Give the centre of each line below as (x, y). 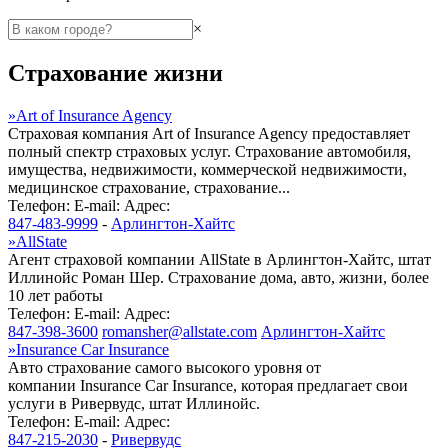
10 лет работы (55, 295)
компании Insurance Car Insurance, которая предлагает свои (208, 385)
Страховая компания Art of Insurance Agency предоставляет (209, 133)
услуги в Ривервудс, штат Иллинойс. (134, 403)
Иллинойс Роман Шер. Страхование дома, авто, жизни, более (218, 277)
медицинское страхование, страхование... (149, 187)
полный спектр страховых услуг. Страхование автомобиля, (209, 151)
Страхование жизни (115, 72)
